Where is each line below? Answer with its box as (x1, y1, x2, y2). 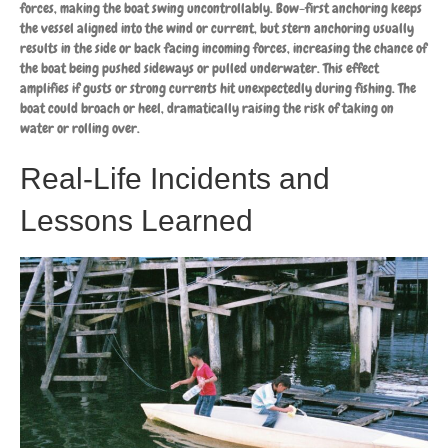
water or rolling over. (20, 118, 140, 137)
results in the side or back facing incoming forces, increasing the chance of (20, 38, 427, 57)
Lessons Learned (20, 203, 253, 237)
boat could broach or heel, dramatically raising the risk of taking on (20, 98, 394, 117)
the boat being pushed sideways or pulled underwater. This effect (20, 58, 379, 77)
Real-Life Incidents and (20, 161, 330, 195)
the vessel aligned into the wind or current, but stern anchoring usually (20, 18, 414, 37)
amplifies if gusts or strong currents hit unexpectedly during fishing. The (20, 78, 416, 97)
